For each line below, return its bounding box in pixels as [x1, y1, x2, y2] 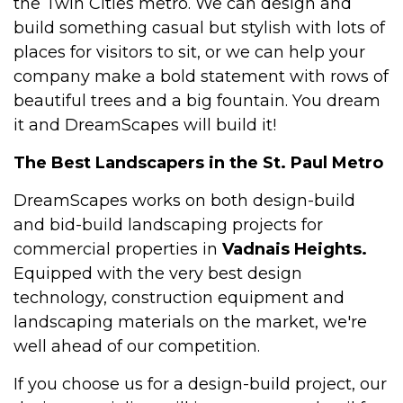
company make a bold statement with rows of [13, 66, 389, 86]
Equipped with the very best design [13, 263, 302, 283]
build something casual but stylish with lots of [13, 17, 385, 38]
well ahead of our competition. [13, 336, 260, 356]
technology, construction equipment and [13, 287, 345, 308]
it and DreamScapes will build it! [13, 114, 276, 135]
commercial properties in [13, 238, 222, 259]
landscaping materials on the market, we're [13, 311, 367, 332]
